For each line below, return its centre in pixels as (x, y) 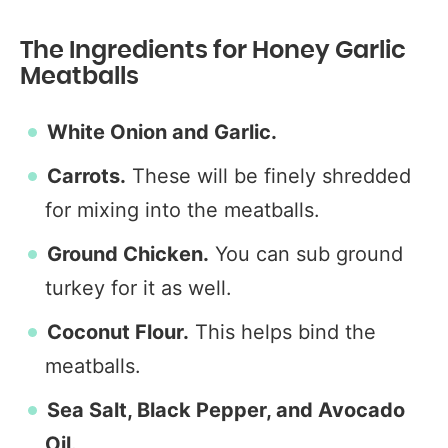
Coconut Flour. (118, 332)
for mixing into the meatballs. (182, 210)
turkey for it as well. (138, 288)
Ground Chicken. (128, 254)
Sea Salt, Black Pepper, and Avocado (226, 410)
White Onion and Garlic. (164, 132)
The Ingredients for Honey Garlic (213, 51)
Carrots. (86, 176)
